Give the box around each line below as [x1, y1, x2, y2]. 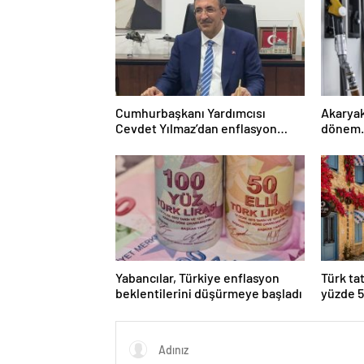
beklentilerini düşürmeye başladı [115, 285, 302, 301]
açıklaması [115, 136, 175, 152]
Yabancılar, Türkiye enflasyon [115, 270, 279, 286]
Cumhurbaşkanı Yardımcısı [115, 105, 266, 121]
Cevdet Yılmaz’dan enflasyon [115, 120, 277, 136]
